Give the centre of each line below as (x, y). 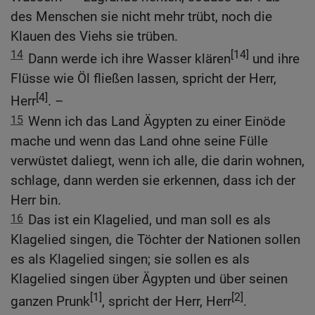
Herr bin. (36, 200)
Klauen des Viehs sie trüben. (94, 37)
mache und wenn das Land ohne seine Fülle (139, 141)
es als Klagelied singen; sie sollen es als (130, 259)
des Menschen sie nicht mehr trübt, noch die (141, 17)
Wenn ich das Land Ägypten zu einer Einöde (157, 121)
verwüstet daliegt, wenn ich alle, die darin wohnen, (157, 160)
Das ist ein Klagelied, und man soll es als (149, 219)
